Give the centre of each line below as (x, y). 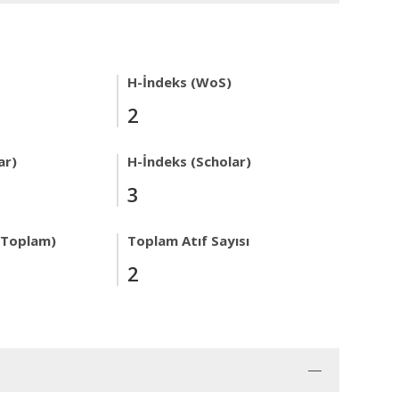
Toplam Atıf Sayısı (188, 240)
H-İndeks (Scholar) (189, 161)
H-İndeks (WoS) (179, 82)
